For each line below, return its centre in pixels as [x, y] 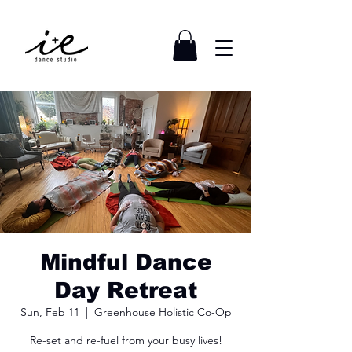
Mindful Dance [126, 262]
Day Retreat [126, 291]
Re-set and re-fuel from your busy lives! [126, 341]
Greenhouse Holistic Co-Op [163, 312]
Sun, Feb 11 [49, 312]
